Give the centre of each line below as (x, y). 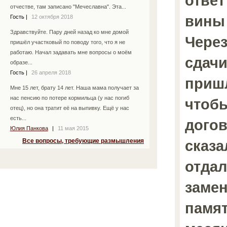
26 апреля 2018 (51, 73)
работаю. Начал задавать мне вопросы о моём (71, 52)
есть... (18, 118)
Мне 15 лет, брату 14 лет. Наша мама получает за (74, 88)
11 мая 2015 (73, 128)
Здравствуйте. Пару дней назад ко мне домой (69, 32)
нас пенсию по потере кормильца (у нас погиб (69, 98)
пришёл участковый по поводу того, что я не (67, 42)
